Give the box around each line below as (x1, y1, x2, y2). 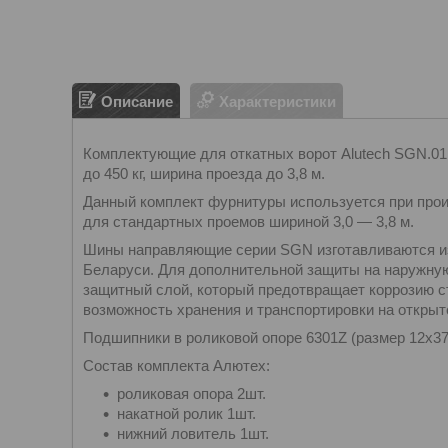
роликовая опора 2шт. (117, 385, 266, 402)
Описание (101, 92, 173, 110)
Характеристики (219, 92, 336, 110)
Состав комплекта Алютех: (83, 357, 270, 374)
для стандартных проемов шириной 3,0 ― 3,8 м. (83, 213, 414, 230)
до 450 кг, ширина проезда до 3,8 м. (83, 165, 325, 182)
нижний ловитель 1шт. (117, 425, 269, 442)
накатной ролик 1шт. (117, 405, 256, 422)
